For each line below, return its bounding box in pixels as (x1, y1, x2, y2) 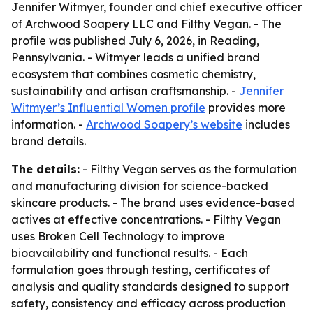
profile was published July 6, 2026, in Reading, (11, 34, 259, 48)
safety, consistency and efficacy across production (11, 296, 286, 310)
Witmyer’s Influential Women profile (11, 101, 205, 115)
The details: (11, 162, 80, 176)
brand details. (11, 134, 86, 148)
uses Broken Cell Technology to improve (11, 229, 225, 243)
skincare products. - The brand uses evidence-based (11, 196, 295, 210)
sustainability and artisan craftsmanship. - (11, 84, 239, 98)
